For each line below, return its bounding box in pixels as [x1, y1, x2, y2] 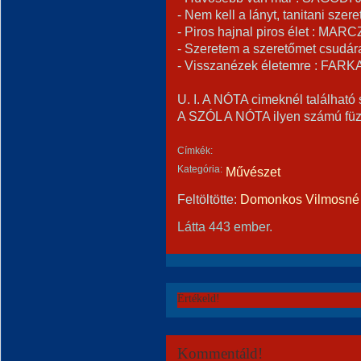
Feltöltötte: [177, 192, 240, 206]
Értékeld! [177, 293, 220, 305]
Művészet [226, 164, 280, 179]
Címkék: [177, 145, 213, 156]
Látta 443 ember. [177, 219, 272, 234]
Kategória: [177, 164, 222, 175]
